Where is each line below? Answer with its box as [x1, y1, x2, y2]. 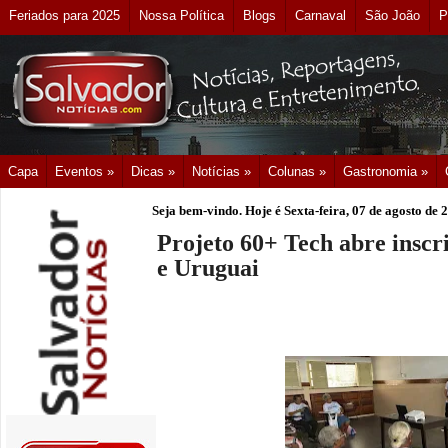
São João [365, 8, 420, 23]
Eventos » [55, 164, 114, 179]
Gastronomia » [343, 164, 428, 179]
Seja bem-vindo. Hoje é [152, 203, 284, 218]
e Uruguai [157, 255, 259, 282]
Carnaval [295, 8, 346, 23]
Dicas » [131, 164, 175, 179]
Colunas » [268, 164, 326, 179]
